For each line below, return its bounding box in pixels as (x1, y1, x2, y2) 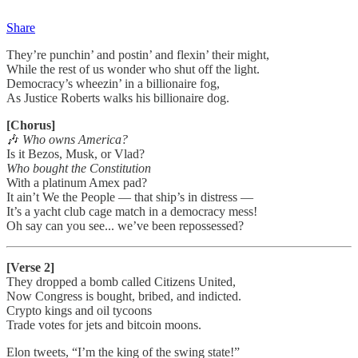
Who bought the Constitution (6, 161, 151, 175)
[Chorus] (6, 117, 55, 132)
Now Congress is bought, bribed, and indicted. (6, 288, 241, 303)
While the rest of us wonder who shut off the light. (6, 62, 260, 76)
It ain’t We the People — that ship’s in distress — (6, 189, 253, 204)
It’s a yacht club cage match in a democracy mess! (6, 204, 257, 218)
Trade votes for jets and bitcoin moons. (6, 317, 201, 332)
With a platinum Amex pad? (6, 175, 147, 189)
